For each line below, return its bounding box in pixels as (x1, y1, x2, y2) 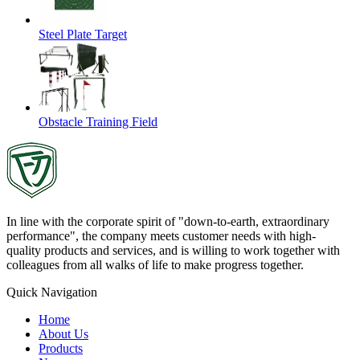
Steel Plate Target (39, 27, 127, 41)
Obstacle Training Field (39, 114, 157, 129)
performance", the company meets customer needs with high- (6, 228, 316, 243)
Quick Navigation (6, 284, 97, 299)
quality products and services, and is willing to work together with (6, 243, 340, 257)
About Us (39, 326, 88, 341)
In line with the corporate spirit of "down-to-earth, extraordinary (6, 214, 329, 228)
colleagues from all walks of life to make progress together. (6, 257, 304, 272)
